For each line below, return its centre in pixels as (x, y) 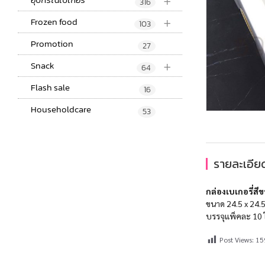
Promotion (52, 44)
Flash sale (50, 88)
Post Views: (236, 240)
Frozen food (54, 22)
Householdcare (61, 109)
